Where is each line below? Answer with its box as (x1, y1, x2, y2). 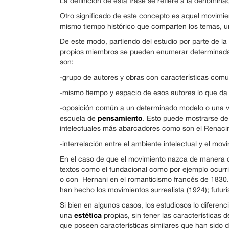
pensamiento (98, 113, 143, 122)
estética (74, 211, 102, 219)
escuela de (60, 114, 98, 122)
